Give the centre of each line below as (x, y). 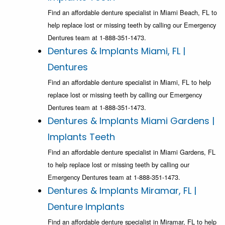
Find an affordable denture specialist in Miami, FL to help (129, 82)
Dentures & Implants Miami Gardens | (131, 121)
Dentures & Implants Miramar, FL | (122, 191)
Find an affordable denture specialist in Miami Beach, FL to (132, 13)
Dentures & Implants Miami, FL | (117, 51)
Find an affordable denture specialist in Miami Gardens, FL (132, 152)
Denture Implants (86, 207)
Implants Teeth (81, 137)
